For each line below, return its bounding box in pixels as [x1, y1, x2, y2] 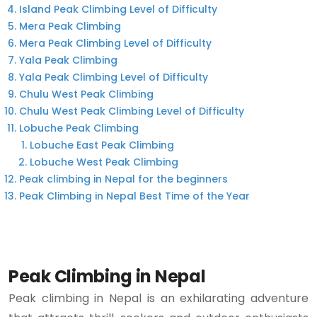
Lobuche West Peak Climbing [30, 155, 178, 169]
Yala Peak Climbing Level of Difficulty [19, 70, 208, 84]
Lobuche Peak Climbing [19, 121, 139, 135]
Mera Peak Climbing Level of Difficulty [19, 36, 212, 50]
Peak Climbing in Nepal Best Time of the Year [19, 189, 250, 203]
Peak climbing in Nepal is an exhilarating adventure [8, 290, 309, 306]
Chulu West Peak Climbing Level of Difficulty [19, 104, 244, 118]
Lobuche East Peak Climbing [30, 138, 174, 152]
